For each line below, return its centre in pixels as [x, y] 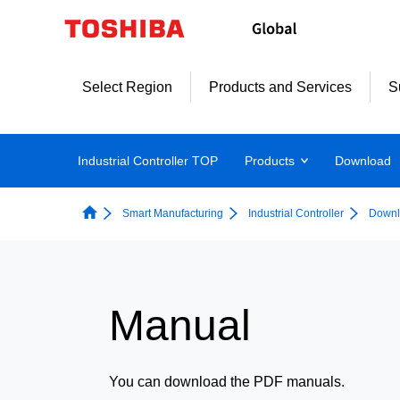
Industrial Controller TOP [148, 160]
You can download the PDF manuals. [227, 382]
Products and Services [280, 87]
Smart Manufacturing [173, 213]
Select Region [127, 87]
